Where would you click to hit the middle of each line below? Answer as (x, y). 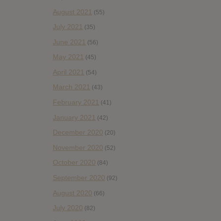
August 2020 (73, 193)
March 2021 (72, 87)
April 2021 (69, 72)
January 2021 (74, 117)
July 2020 (68, 208)
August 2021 (73, 12)
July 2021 (68, 27)
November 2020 (78, 147)
